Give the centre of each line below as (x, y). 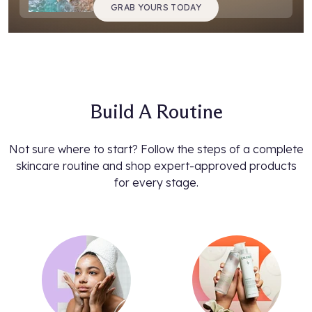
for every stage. (156, 183)
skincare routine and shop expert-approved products (156, 166)
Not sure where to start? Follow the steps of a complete (156, 149)
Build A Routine (156, 112)
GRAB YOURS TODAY (156, 8)
